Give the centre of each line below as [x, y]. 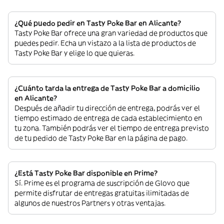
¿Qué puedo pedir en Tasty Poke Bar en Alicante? [98, 23]
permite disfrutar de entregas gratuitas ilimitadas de [102, 193]
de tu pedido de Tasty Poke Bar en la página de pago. [101, 138]
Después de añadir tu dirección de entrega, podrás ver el [107, 108]
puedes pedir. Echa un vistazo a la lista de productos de [105, 43]
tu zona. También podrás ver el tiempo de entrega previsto [112, 128]
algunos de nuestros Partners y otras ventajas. [90, 203]
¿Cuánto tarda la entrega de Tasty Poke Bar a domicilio [107, 88]
